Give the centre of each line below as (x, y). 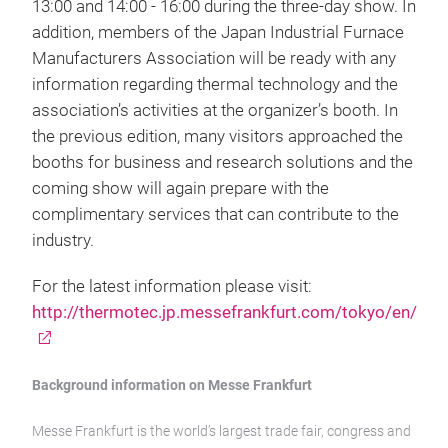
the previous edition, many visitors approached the (217, 136)
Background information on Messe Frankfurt (172, 385)
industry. (63, 240)
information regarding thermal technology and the (215, 84)
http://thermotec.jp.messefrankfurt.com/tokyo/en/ (224, 312)
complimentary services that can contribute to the (215, 214)
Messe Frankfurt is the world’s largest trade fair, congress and (221, 431)
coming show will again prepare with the (180, 188)
